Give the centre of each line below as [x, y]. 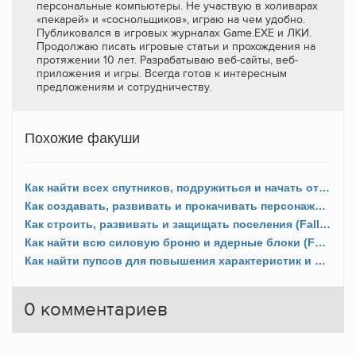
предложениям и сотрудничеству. [124, 87]
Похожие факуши [82, 138]
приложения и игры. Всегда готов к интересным [162, 73]
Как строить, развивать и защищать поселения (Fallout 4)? [325, 224]
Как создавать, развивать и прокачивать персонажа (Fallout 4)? [320, 205]
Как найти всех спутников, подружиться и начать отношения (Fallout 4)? [324, 187]
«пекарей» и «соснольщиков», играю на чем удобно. [171, 19]
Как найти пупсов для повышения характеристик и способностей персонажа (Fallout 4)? [320, 260]
